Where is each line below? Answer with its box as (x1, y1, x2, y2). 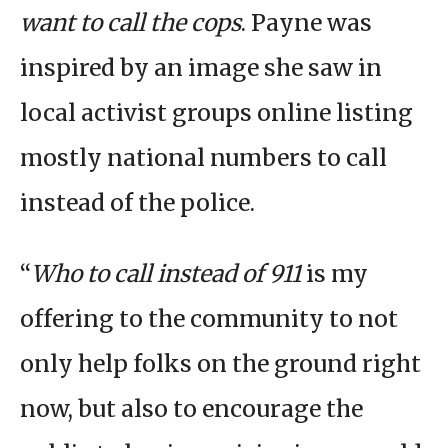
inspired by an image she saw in (20, 53, 382, 83)
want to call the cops (20, 8, 241, 38)
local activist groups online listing (20, 98, 413, 128)
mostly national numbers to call (20, 143, 387, 173)
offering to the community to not (20, 304, 398, 334)
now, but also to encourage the (20, 394, 363, 424)
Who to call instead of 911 (31, 259, 301, 289)
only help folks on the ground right (20, 349, 421, 379)
